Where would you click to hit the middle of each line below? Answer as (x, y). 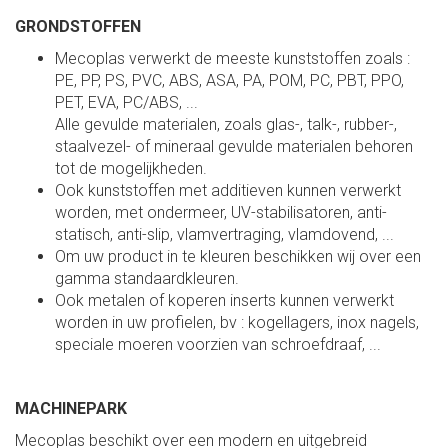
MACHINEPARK (71, 408)
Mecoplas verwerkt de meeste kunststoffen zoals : (232, 58)
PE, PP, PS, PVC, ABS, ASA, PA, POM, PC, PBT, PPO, (229, 80)
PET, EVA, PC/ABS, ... (126, 102)
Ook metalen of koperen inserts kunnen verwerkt (224, 300)
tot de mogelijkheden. (131, 168)
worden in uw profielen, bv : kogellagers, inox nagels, (237, 322)
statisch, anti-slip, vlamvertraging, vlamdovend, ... (224, 234)
